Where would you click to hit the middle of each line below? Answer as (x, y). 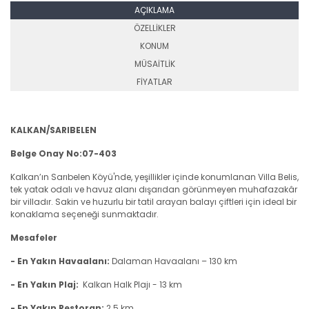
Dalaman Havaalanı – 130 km (173, 261)
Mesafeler (34, 238)
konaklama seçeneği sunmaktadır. (84, 214)
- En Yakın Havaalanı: (60, 261)
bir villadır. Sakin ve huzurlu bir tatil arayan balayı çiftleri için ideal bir (153, 202)
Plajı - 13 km (158, 285)
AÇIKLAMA (154, 10)
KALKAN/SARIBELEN (53, 130)
